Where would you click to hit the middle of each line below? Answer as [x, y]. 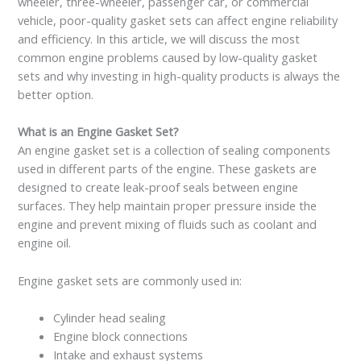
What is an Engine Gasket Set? [99, 132]
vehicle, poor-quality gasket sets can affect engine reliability [178, 21]
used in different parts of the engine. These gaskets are [168, 169]
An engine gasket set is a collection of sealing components [174, 150]
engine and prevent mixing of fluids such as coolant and [168, 224]
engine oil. [45, 243]
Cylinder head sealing [110, 318]
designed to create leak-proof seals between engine [158, 187]
